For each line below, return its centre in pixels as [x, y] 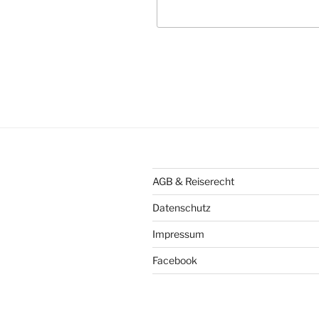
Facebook [175, 260]
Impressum [178, 234]
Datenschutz [182, 207]
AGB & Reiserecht [193, 181]
